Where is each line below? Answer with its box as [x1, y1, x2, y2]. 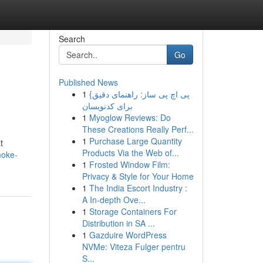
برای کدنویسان [82, 100, 133, 112]
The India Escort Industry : [89, 182, 187, 194]
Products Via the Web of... [82, 147, 179, 159]
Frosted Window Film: [89, 159, 170, 170]
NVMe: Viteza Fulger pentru [82, 241, 186, 252]
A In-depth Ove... [82, 194, 146, 205]
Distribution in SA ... [82, 217, 155, 229]
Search [58, 33, 85, 45]
